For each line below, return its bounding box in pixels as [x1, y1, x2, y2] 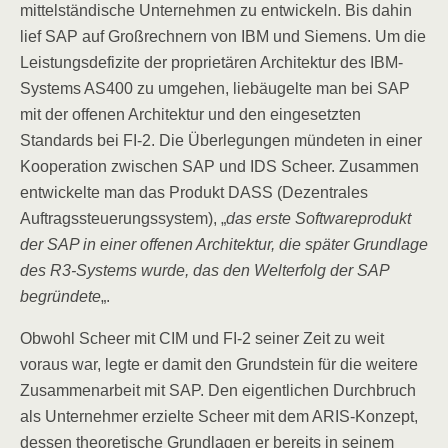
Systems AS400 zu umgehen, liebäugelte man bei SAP [20, 80, 410, 97]
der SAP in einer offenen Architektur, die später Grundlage [20, 236, 428, 253]
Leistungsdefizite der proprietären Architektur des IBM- [20, 54, 403, 71]
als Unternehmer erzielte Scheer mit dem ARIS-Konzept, [20, 408, 418, 425]
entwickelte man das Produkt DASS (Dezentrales [20, 184, 368, 201]
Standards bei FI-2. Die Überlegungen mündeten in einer [20, 132, 422, 149]
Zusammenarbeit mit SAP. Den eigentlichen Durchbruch [20, 382, 416, 399]
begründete [20, 288, 101, 305]
